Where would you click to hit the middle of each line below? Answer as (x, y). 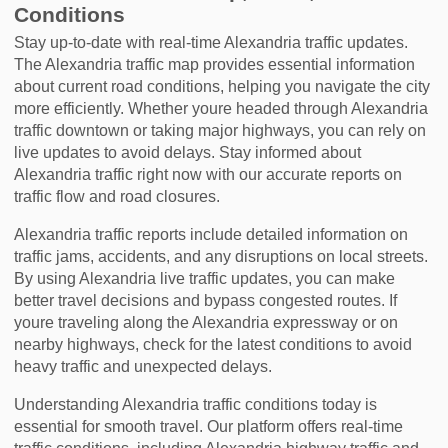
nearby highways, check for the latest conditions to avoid (213, 344)
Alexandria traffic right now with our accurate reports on (208, 174)
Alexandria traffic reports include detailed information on (211, 234)
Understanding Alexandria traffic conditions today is (196, 404)
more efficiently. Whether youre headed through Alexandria (221, 108)
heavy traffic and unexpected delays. (143, 366)
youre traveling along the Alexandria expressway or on (206, 322)
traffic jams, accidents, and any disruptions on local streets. (221, 256)
